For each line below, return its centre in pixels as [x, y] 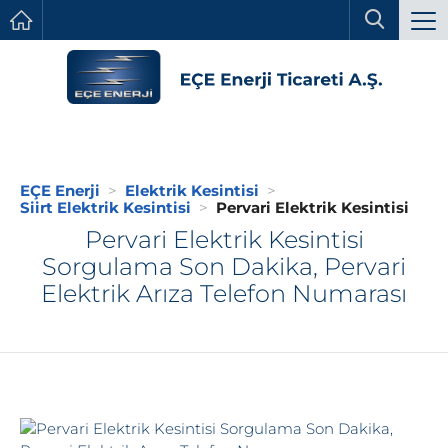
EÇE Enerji [60, 191]
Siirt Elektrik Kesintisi [105, 208]
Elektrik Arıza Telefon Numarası [224, 294]
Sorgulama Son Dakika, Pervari [224, 267]
